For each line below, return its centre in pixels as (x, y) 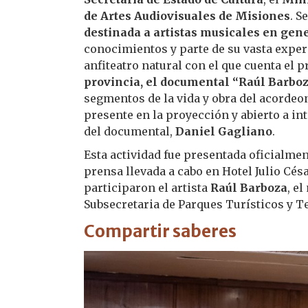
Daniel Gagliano (224, 131)
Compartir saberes (160, 231)
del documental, (130, 131)
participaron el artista (147, 188)
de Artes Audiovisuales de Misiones (187, 16)
